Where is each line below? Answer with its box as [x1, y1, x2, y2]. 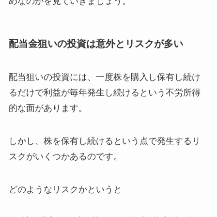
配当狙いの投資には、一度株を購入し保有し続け [8, 72, 201, 82]
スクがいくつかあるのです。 [8, 152, 122, 162]
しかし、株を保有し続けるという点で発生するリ [8, 136, 201, 146]
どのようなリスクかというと [8, 185, 122, 195]
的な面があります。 [8, 103, 87, 113]
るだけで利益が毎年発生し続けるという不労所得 [8, 88, 201, 98]
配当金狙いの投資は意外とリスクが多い [8, 38, 183, 49]
